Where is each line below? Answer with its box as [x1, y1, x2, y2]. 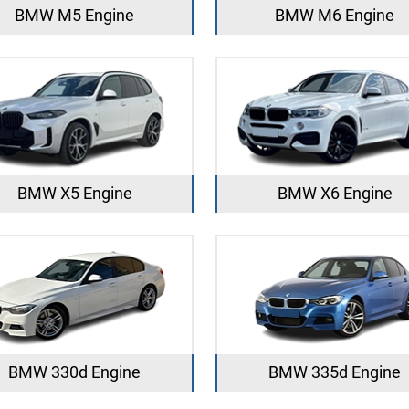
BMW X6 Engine [277, 184, 393, 203]
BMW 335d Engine [268, 362, 401, 382]
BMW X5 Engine [16, 184, 132, 203]
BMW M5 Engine [15, 5, 134, 25]
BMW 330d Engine [8, 362, 141, 382]
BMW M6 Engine [275, 5, 394, 25]
